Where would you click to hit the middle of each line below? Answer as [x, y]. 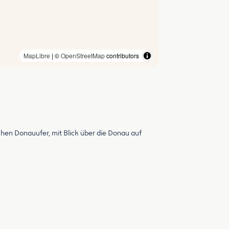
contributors [122, 55]
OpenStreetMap [83, 55]
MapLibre [37, 55]
